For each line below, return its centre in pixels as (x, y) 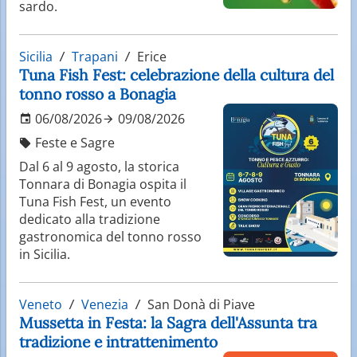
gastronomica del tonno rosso (110, 236)
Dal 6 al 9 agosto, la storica (99, 166)
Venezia (105, 304)
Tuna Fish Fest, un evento (95, 201)
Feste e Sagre (73, 142)
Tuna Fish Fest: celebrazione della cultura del (177, 75)
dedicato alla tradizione (90, 219)
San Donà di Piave (200, 304)
